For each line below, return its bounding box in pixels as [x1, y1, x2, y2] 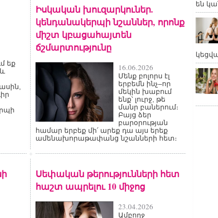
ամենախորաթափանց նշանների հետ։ [36, 134, 177, 142]
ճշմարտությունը [36, 41, 111, 54]
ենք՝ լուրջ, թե [118, 95, 165, 103]
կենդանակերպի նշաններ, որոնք [36, 16, 184, 28]
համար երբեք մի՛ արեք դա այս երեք [36, 127, 168, 134]
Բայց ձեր [118, 111, 151, 119]
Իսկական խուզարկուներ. [36, 3, 153, 16]
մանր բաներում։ [118, 103, 179, 111]
